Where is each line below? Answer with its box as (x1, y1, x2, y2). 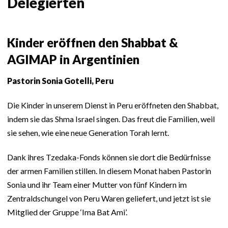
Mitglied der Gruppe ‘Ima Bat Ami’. (7, 207, 127, 217)
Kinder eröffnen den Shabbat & (7, 35, 178, 50)
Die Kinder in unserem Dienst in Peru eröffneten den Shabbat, (7, 100, 218, 110)
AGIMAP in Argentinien (7, 52, 139, 67)
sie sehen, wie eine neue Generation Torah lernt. (7, 128, 169, 138)
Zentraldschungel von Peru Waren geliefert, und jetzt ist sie (7, 193, 211, 204)
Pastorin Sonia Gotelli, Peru (7, 76, 114, 86)
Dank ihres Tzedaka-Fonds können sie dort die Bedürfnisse (7, 152, 211, 162)
